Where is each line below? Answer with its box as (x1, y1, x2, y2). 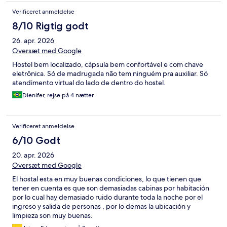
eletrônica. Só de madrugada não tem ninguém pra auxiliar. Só (12, 69, 208, 79)
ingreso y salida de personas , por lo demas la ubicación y (12, 202, 191, 211)
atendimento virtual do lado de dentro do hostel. (12, 78, 166, 88)
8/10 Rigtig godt (12, 20, 89, 32)
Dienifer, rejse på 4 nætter (22, 91, 94, 100)
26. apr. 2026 (12, 36, 54, 46)
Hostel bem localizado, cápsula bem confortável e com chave (12, 60, 203, 69)
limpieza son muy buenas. (12, 211, 93, 220)
